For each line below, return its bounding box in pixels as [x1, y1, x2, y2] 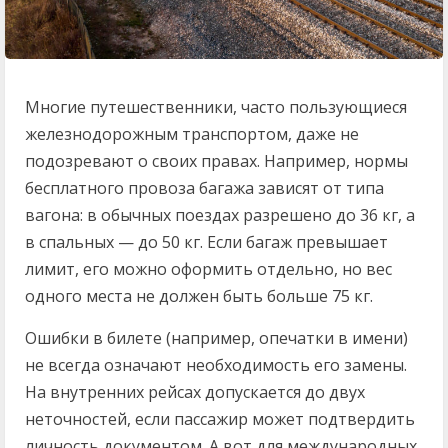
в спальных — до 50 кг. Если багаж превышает [25, 230, 388, 253]
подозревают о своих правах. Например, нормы [25, 149, 408, 172]
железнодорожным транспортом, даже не [25, 122, 359, 145]
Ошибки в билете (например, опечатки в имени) [25, 326, 408, 349]
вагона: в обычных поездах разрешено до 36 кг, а [25, 203, 415, 226]
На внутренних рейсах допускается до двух [25, 380, 365, 403]
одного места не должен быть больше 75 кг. [25, 284, 373, 307]
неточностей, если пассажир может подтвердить [25, 407, 415, 430]
